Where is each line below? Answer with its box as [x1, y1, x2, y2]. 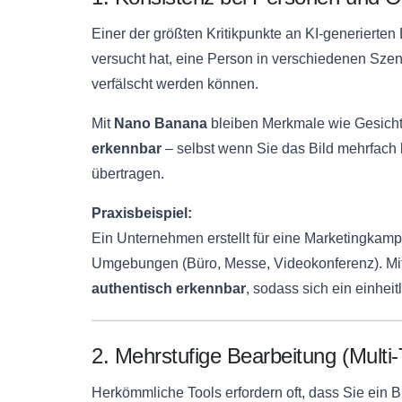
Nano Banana [114, 116, 207, 132]
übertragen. [92, 166, 164, 182]
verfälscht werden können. [92, 76, 258, 92]
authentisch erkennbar [92, 281, 246, 297]
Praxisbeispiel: [92, 205, 192, 222]
